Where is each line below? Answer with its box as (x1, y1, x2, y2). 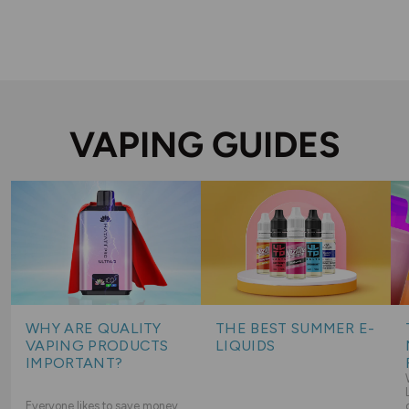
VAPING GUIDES (68, 122, 341, 166)
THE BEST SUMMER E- (215, 320, 375, 338)
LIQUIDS (215, 337, 276, 355)
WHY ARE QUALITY (26, 320, 162, 338)
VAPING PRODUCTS (26, 337, 169, 355)
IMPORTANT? (26, 354, 123, 372)
